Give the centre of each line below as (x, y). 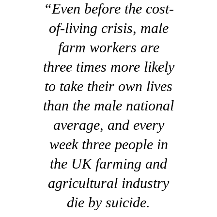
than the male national (108, 106)
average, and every (108, 125)
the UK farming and (108, 164)
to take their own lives (108, 86)
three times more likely (108, 67)
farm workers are (108, 47)
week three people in (108, 144)
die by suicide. (108, 202)
